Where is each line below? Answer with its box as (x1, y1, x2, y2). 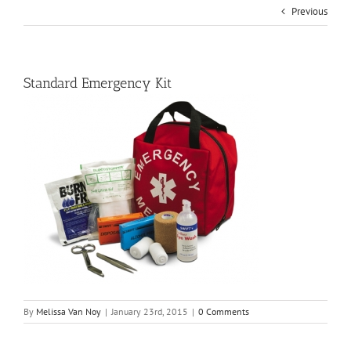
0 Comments (198, 306, 249, 318)
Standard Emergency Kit (24, 74, 172, 92)
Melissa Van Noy (36, 306, 101, 318)
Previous (291, 5, 327, 19)
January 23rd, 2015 (111, 306, 188, 318)
